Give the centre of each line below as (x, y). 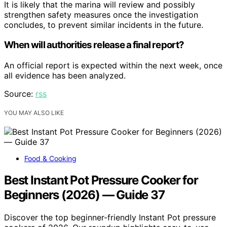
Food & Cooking (50, 159)
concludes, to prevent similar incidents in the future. (104, 25)
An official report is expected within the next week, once (113, 66)
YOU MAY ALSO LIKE (34, 113)
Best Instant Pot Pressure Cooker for (101, 180)
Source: (20, 94)
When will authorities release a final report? (94, 45)
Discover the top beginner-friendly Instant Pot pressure (110, 217)
